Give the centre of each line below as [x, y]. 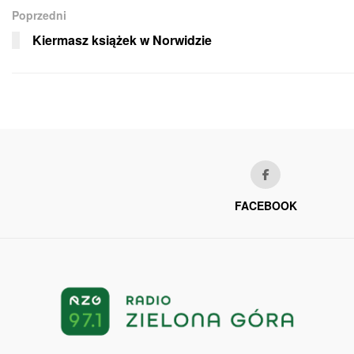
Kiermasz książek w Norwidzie [122, 40]
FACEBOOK [265, 205]
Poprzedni [39, 15]
